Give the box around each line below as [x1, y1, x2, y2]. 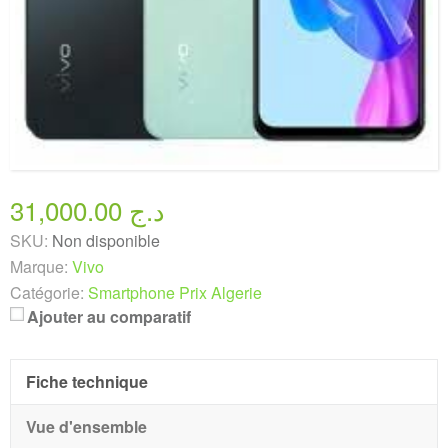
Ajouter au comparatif [27, 305, 191, 328]
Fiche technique [26, 370, 148, 393]
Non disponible [52, 229, 160, 252]
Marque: [10, 255, 68, 278]
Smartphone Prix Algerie [88, 281, 262, 304]
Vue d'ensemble [26, 415, 147, 438]
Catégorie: [10, 281, 84, 304]
